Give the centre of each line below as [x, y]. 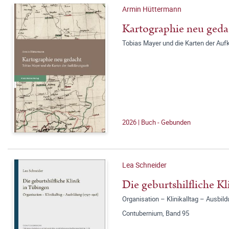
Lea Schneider [144, 165]
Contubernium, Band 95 [156, 213]
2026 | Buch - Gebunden [156, 122]
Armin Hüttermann [152, 9]
